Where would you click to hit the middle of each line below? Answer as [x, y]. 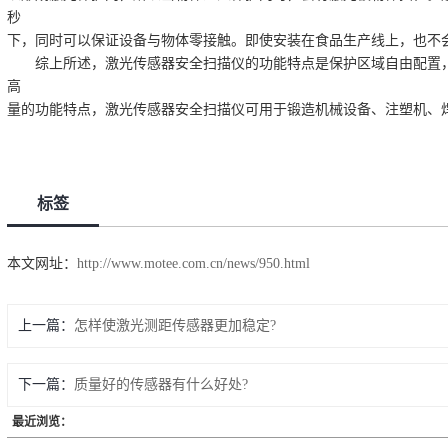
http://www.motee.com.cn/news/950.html [193, 263]
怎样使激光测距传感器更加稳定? [174, 325]
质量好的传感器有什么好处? [160, 384]
